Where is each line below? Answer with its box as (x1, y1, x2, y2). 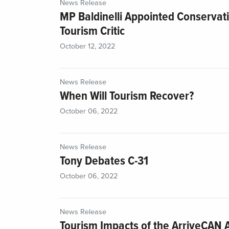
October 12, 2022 (60, 42, 115, 51)
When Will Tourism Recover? (60, 88, 194, 105)
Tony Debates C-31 (60, 153, 148, 170)
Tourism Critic (60, 24, 125, 40)
